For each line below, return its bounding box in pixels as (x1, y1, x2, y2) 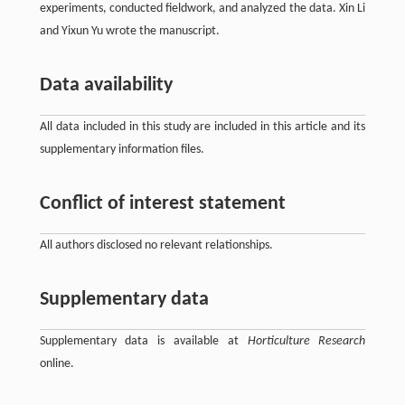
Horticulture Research (247, 334, 366, 349)
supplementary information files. (39, 143, 204, 157)
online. (39, 357, 74, 372)
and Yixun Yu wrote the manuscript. (39, 24, 220, 39)
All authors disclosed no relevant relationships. (39, 239, 273, 253)
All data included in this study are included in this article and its (39, 120, 366, 135)
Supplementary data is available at (39, 334, 248, 349)
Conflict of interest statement (39, 193, 286, 215)
